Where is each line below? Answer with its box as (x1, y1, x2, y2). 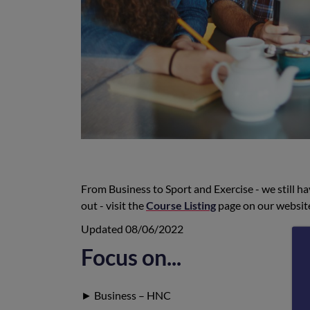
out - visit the (81, 198, 146, 212)
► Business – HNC (81, 288, 171, 302)
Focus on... (81, 243, 181, 271)
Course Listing (146, 198, 216, 212)
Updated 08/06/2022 (81, 221, 183, 235)
